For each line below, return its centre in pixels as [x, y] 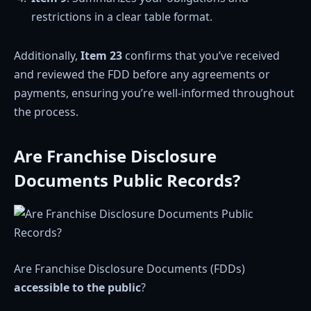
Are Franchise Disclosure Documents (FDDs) [129, 268]
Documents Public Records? [127, 180]
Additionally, [47, 55]
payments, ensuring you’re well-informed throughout [154, 93]
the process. [46, 111]
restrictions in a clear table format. [122, 17]
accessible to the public [77, 287]
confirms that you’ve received [201, 55]
